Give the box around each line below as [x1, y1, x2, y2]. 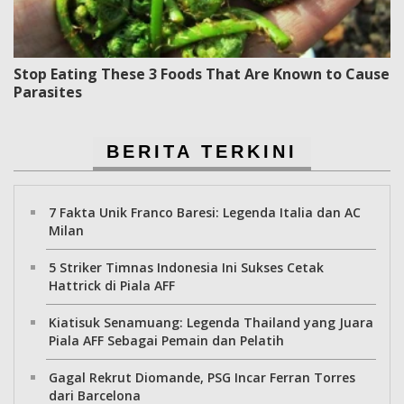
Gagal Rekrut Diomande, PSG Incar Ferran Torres [49, 368, 355, 386]
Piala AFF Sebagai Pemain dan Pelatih [49, 331, 284, 349]
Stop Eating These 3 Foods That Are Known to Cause [14, 63, 390, 84]
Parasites [14, 81, 82, 102]
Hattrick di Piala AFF [49, 276, 175, 294]
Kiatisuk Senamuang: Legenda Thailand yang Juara [49, 313, 373, 331]
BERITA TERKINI [106, 141, 298, 161]
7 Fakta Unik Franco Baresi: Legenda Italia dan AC [49, 203, 361, 221]
